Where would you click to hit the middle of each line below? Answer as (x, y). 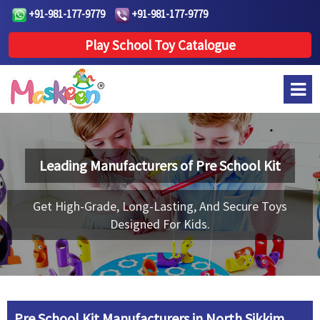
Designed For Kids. (160, 224)
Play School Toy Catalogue (160, 45)
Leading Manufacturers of (117, 165)
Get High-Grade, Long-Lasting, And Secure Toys (160, 206)
